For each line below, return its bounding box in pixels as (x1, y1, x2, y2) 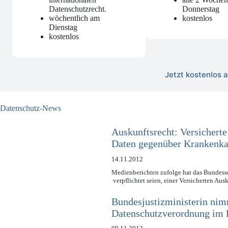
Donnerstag (182, 5, 220, 14)
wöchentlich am (49, 14, 100, 23)
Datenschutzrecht (49, 5, 104, 14)
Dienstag (49, 23, 77, 32)
